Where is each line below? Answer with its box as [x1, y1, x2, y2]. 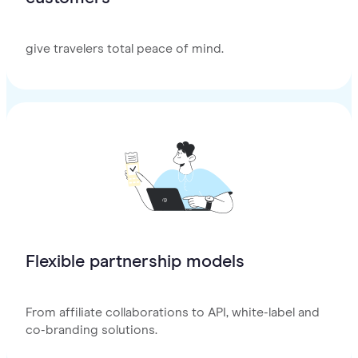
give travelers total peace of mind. [26, 42, 224, 56]
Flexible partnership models [26, 253, 245, 272]
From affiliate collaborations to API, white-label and [26, 306, 320, 320]
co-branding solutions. [26, 324, 157, 337]
